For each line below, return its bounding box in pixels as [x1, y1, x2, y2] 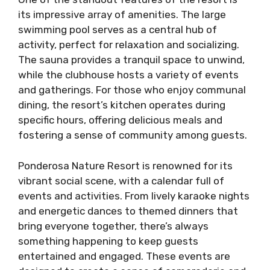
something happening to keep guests [18, 234, 198, 247]
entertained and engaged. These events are [18, 250, 230, 262]
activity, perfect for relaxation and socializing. [18, 39, 239, 51]
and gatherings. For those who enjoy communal [18, 84, 246, 96]
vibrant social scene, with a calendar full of [18, 174, 224, 187]
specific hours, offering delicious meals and [18, 114, 222, 126]
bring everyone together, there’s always [18, 219, 209, 232]
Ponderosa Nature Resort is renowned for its [18, 159, 233, 172]
